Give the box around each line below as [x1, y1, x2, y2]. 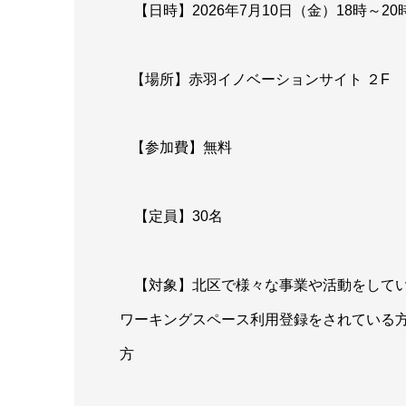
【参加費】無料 [120, 140, 232, 156]
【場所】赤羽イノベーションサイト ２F [120, 71, 390, 87]
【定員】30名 [120, 208, 223, 224]
